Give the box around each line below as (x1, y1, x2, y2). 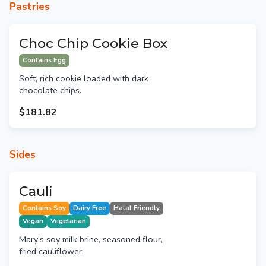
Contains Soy (23, 204, 66, 213)
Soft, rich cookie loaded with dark (19, 72, 148, 85)
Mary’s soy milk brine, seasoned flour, (19, 233, 163, 246)
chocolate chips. (19, 84, 81, 97)
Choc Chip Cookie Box (19, 35, 167, 52)
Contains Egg (23, 56, 66, 65)
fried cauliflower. (19, 245, 84, 258)
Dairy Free (73, 204, 106, 213)
